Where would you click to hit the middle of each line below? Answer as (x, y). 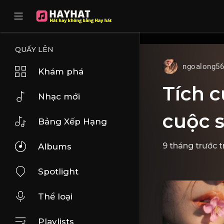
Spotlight (58, 171)
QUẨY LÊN (34, 49)
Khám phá (61, 71)
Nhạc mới (59, 96)
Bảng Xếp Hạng (72, 121)
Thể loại (55, 196)
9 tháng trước (190, 146)
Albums (55, 146)
